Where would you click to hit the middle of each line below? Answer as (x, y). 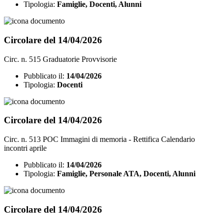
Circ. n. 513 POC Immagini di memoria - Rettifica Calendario (99, 139)
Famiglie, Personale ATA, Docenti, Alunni (126, 173)
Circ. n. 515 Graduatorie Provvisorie (60, 59)
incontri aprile (25, 148)
